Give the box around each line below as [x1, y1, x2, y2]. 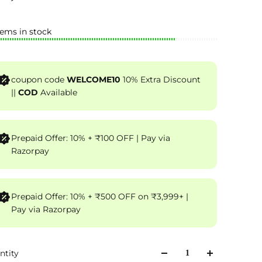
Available [38, 87, 77, 98]
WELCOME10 [67, 74, 120, 85]
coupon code [11, 74, 67, 85]
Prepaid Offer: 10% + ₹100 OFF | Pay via [11, 133, 136, 144]
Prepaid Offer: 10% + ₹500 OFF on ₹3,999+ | [11, 191, 188, 202]
